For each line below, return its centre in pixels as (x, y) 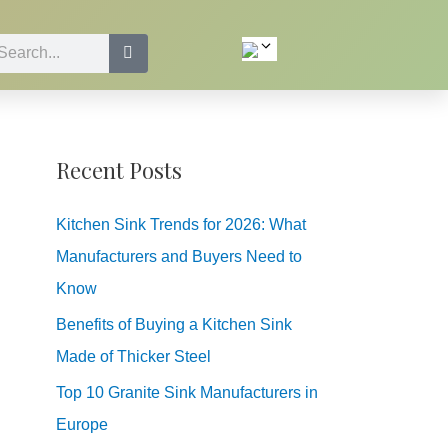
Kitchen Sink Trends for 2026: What (181, 224)
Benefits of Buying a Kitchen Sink (174, 324)
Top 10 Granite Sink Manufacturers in (187, 392)
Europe (82, 424)
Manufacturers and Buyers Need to (179, 256)
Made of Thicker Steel (133, 356)
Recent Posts (119, 170)
